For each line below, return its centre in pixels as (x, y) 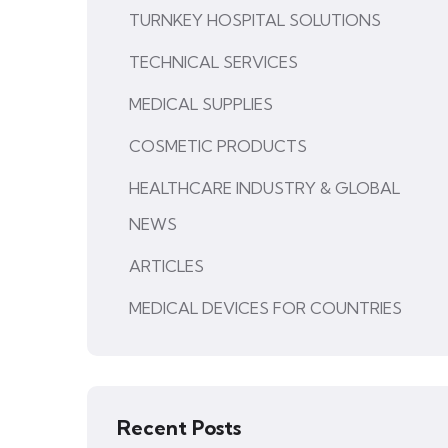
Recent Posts (179, 427)
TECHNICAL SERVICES (213, 62)
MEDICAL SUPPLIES (201, 104)
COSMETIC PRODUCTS (218, 146)
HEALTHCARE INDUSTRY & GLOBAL (264, 188)
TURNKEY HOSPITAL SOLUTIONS (255, 20)
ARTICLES (166, 266)
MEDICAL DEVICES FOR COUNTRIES (265, 308)
